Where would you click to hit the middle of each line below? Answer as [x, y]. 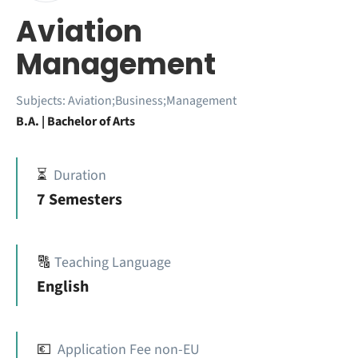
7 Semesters [80, 200]
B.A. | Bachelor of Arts [76, 121]
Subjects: [42, 101]
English [63, 287]
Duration [80, 175]
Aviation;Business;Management [152, 101]
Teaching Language [113, 263]
